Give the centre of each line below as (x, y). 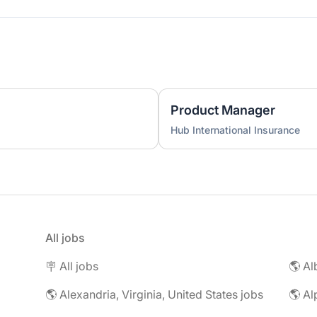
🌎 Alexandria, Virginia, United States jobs (154, 295)
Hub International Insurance (235, 130)
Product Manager (223, 110)
